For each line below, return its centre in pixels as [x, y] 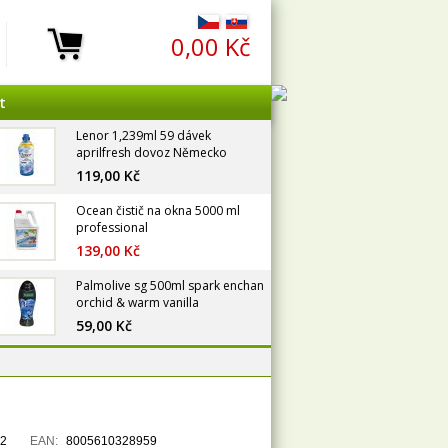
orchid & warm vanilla [137, 302]
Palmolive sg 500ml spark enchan [170, 285]
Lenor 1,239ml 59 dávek [143, 135]
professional [112, 227]
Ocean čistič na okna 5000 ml [158, 210]
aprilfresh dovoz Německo [151, 152]
